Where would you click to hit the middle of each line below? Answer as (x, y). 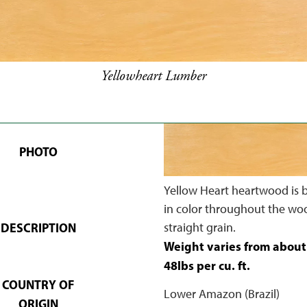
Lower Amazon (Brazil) (221, 294)
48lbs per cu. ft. (207, 265)
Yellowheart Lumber (153, 76)
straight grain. (199, 227)
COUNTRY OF (38, 284)
